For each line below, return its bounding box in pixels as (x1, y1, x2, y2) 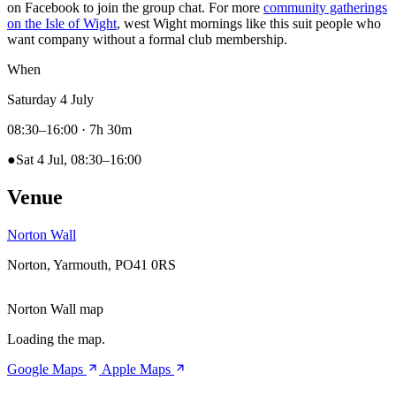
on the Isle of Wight (7, 15, 117, 31)
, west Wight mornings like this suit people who (117, 15, 381, 31)
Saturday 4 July (7, 91, 94, 107)
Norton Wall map (7, 301, 103, 316)
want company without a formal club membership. (7, 31, 287, 47)
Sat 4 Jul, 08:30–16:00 (16, 151, 141, 167)
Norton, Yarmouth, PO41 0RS (7, 256, 176, 272)
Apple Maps (102, 361, 174, 377)
